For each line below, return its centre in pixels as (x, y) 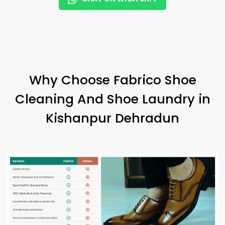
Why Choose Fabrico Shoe (113, 80)
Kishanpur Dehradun (113, 118)
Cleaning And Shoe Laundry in (113, 99)
